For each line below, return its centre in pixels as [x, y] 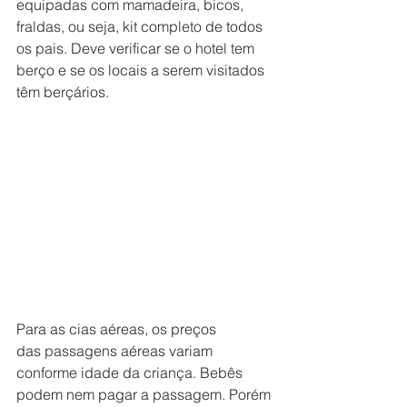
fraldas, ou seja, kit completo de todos [141, 26]
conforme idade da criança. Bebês [131, 372]
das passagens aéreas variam [116, 350]
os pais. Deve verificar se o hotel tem [137, 48]
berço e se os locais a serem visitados [142, 69]
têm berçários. [63, 91]
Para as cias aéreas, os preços [118, 328]
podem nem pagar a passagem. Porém [145, 394]
